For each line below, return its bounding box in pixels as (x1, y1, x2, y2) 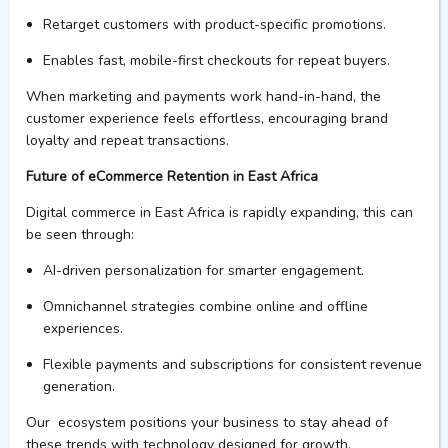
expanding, (289, 203, 359, 223)
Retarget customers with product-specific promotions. (43, 15, 387, 35)
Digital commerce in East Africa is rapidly (25, 203, 286, 223)
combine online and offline (199, 297, 369, 317)
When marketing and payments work (25, 87, 262, 107)
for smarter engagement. (206, 261, 365, 281)
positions (129, 413, 187, 433)
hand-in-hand (265, 87, 353, 107)
